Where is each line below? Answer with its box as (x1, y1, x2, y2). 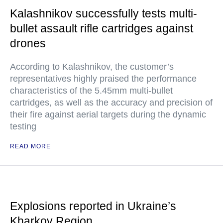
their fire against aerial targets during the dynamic (10, 110, 206, 119)
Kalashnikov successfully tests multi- (10, 7, 197, 20)
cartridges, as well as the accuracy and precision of (10, 98, 213, 108)
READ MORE (10, 143, 51, 150)
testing (10, 121, 36, 131)
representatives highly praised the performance (10, 74, 197, 84)
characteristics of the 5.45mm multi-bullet (10, 86, 173, 96)
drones (10, 37, 46, 50)
